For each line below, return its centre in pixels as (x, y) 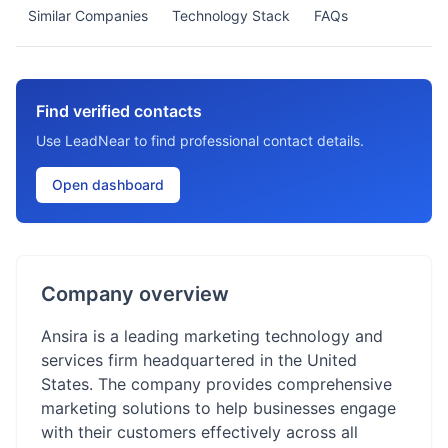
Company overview (135, 294)
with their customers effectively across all (199, 432)
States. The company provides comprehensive (216, 384)
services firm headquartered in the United (199, 360)
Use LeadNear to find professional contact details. (200, 140)
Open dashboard (108, 184)
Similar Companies (88, 15)
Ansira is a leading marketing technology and (212, 336)
